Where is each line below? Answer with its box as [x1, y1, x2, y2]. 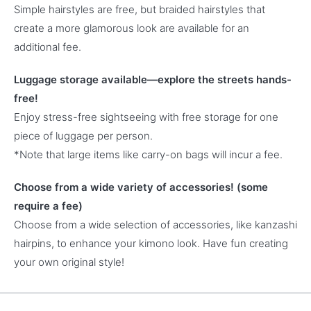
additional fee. [14, 40, 81, 53]
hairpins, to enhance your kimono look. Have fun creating [14, 237, 288, 250]
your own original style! [14, 255, 124, 269]
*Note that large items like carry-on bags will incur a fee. [14, 148, 283, 161]
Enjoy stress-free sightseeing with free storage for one [14, 110, 278, 124]
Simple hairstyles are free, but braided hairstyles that [14, 3, 265, 16]
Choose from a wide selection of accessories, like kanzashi [14, 218, 297, 231]
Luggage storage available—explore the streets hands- [14, 73, 292, 86]
